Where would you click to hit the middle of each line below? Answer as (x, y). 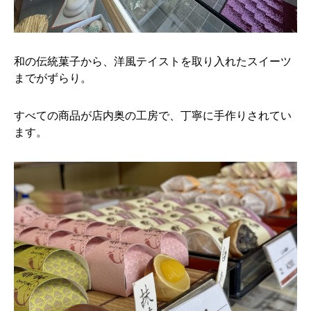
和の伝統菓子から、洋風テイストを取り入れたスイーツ (153, 61)
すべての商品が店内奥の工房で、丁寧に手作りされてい (153, 116)
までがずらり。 (53, 78)
